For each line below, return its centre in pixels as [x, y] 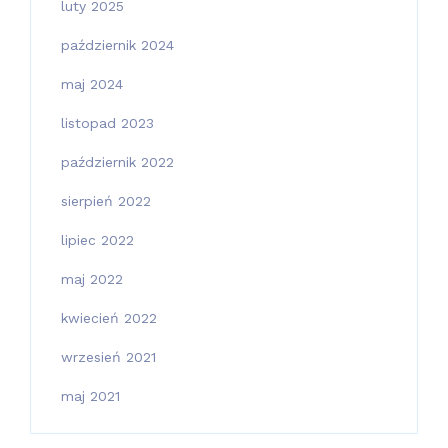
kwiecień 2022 [109, 318]
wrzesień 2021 [108, 357]
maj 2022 [92, 279]
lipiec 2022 [97, 240]
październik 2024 [117, 45]
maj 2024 [92, 84]
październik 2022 [117, 162]
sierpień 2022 [106, 201]
